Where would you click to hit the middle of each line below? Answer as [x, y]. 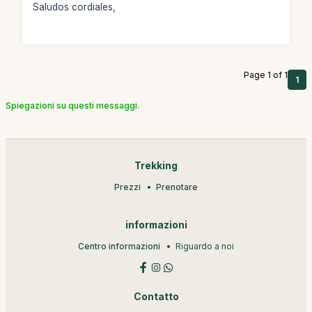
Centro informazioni [119, 246]
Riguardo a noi [205, 246]
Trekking [156, 166]
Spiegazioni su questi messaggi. [72, 106]
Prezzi [127, 187]
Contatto [156, 297]
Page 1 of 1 [266, 75]
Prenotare [177, 187]
